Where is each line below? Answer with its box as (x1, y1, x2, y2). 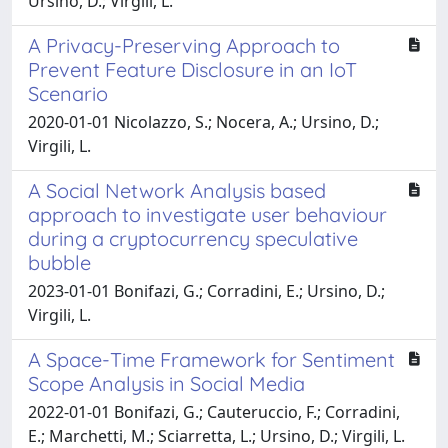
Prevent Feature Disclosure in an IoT (28, 56, 357, 82)
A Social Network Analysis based (28, 177, 326, 203)
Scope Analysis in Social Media (28, 370, 305, 396)
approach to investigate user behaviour (28, 201, 387, 227)
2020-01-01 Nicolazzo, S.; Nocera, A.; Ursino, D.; (28, 110, 379, 133)
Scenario (28, 80, 108, 106)
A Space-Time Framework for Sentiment (28, 346, 395, 372)
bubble (28, 249, 91, 275)
